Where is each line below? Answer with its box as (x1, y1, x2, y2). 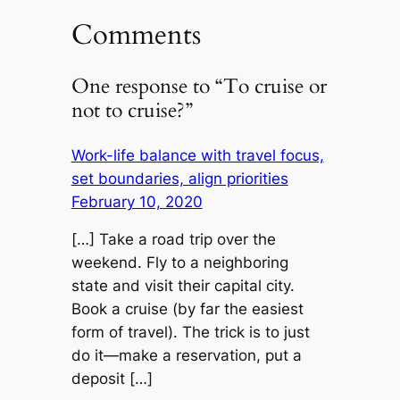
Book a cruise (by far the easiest (71, 300, 304, 319)
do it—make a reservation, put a (71, 346, 302, 365)
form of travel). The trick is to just (71, 323, 310, 342)
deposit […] (71, 370, 153, 388)
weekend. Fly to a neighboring (71, 254, 288, 272)
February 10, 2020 (71, 192, 203, 211)
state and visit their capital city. (71, 277, 295, 296)
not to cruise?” (71, 96, 193, 125)
